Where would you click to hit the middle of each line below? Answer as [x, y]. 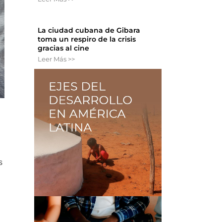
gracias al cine [64, 48]
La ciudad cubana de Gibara [89, 30]
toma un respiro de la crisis [87, 39]
